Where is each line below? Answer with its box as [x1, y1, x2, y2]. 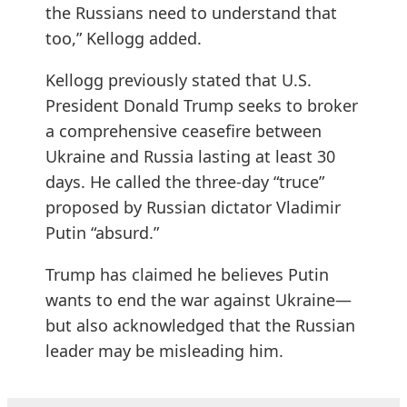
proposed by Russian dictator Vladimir [45, 196, 341, 219]
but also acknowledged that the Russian [45, 314, 355, 337]
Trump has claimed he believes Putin [45, 263, 329, 286]
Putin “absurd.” [45, 222, 159, 244]
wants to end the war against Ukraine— [45, 289, 352, 312]
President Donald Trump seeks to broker [45, 94, 358, 117]
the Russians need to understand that [45, 2, 337, 25]
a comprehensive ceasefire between [45, 120, 322, 143]
